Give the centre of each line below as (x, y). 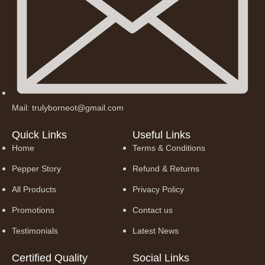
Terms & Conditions (169, 148)
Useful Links (161, 135)
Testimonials (35, 231)
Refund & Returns (166, 169)
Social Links (161, 258)
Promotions (33, 210)
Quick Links (39, 135)
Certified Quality (50, 258)
